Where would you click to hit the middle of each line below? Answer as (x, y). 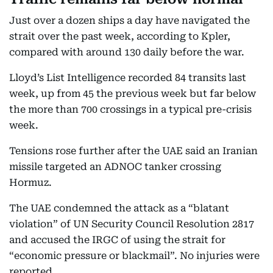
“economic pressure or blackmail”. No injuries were (134, 256)
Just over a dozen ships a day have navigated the (129, 20)
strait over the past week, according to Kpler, (120, 36)
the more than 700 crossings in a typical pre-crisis (130, 109)
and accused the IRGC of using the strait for (117, 240)
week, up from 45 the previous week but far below (133, 94)
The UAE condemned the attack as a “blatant (119, 208)
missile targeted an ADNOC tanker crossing (115, 167)
